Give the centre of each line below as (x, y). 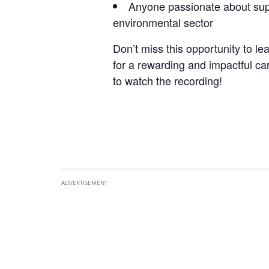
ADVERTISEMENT (84, 182)
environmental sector (163, 22)
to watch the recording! (168, 80)
